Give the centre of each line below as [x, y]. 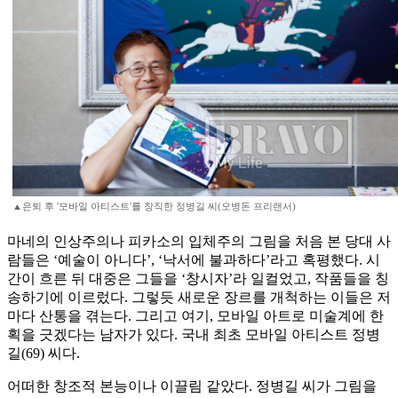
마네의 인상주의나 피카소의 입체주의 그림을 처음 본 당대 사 [199, 242]
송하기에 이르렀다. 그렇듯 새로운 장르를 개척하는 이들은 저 [199, 298]
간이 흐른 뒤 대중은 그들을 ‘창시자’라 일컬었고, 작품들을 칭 [198, 279]
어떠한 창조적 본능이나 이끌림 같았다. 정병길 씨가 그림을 [192, 386]
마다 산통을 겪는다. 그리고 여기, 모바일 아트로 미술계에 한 [195, 316]
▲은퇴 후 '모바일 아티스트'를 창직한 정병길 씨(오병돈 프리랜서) [154, 207]
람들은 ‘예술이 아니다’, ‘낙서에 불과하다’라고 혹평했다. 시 [194, 260]
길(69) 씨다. [44, 354]
